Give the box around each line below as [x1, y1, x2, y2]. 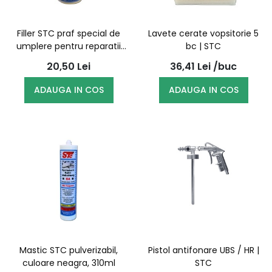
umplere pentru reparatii [16, 40, 121, 52]
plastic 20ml [42, 53, 95, 65]
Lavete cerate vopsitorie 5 [148, 27, 259, 39]
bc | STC [186, 40, 221, 52]
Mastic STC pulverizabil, [19, 244, 118, 256]
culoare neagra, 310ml [22, 257, 115, 269]
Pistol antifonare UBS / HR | [148, 244, 259, 256]
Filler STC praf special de [17, 27, 120, 39]
